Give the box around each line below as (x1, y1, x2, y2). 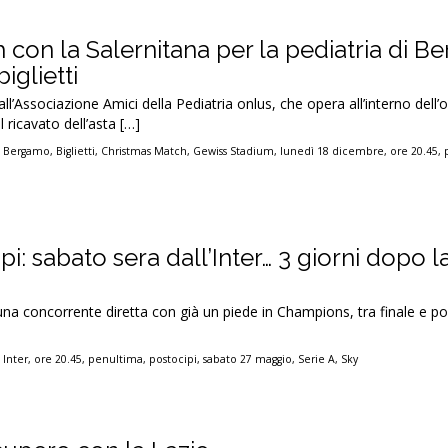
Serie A (298, 352, 336, 366)
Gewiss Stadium (193, 144, 275, 158)
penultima (88, 352, 144, 366)
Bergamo (3, 144, 51, 158)
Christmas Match (101, 144, 188, 158)
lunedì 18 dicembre (280, 144, 385, 158)
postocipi (149, 352, 198, 366)
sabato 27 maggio (203, 352, 293, 366)
